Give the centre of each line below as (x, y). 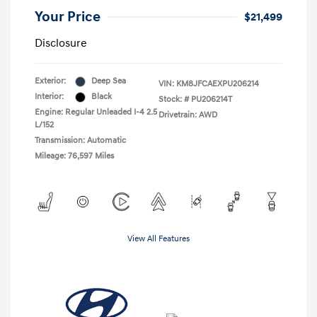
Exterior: (50, 81)
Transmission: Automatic (80, 141)
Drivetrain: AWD (188, 115)
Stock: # (174, 100)
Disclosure (61, 44)
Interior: (49, 97)
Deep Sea (109, 81)
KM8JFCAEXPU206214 (218, 84)
